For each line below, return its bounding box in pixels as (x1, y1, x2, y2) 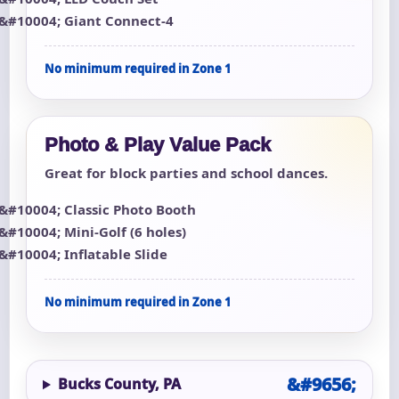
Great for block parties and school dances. (45, 164, 328, 183)
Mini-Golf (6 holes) (64, 223, 186, 241)
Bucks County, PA (57, 374, 181, 395)
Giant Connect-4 (64, 12, 174, 30)
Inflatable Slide (64, 245, 167, 264)
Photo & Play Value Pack (45, 134, 271, 157)
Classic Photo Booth (64, 200, 196, 219)
